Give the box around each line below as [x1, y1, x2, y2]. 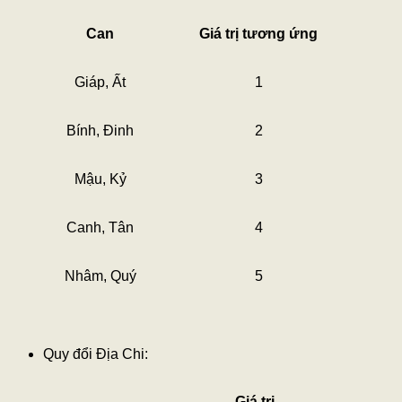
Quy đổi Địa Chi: [43, 346, 148, 363]
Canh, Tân [66, 220, 134, 236]
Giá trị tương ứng [199, 26, 318, 42]
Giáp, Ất [74, 74, 126, 91]
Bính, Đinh [66, 123, 134, 139]
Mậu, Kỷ [74, 171, 127, 188]
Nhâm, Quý [64, 268, 136, 284]
